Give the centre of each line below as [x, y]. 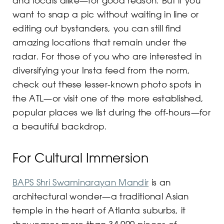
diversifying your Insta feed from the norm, [101, 70]
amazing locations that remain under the [100, 42]
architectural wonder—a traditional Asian [101, 196]
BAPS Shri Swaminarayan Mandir [81, 182]
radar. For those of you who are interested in [107, 56]
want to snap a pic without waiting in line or [106, 14]
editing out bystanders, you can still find [97, 28]
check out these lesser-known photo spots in [107, 84]
